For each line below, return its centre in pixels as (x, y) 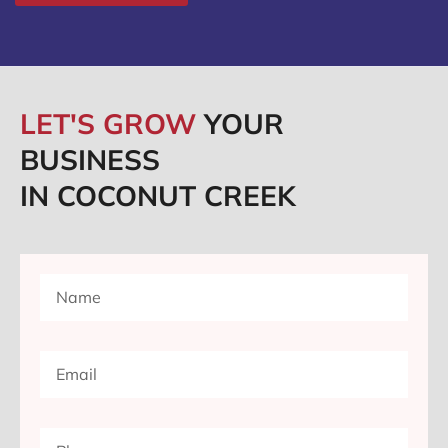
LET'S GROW (112, 124)
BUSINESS (90, 160)
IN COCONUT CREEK (158, 196)
